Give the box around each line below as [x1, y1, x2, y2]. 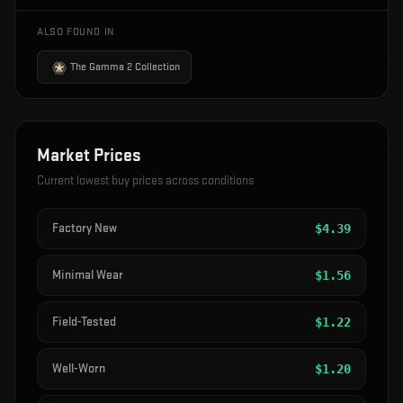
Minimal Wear [52, 267, 123, 283]
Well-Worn [52, 361, 105, 377]
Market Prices [37, 145, 141, 167]
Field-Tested [52, 314, 116, 330]
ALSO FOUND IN [37, 25, 115, 40]
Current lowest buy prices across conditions [37, 173, 254, 189]
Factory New [52, 220, 117, 237]
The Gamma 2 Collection [70, 59, 180, 74]
